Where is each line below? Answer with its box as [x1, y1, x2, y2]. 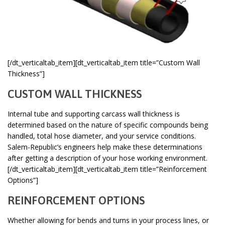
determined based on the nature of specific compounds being [8, 120, 208, 130]
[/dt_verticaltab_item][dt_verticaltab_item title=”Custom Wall [8, 58, 200, 68]
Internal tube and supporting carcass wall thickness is [8, 109, 180, 119]
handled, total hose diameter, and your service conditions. [8, 131, 196, 141]
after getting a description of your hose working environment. [8, 153, 207, 163]
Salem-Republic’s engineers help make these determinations [8, 142, 202, 152]
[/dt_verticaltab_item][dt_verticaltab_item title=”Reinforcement [8, 164, 207, 174]
